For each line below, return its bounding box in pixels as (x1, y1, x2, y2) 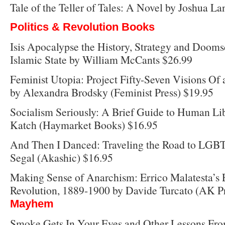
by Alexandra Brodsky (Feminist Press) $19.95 (10, 84, 213, 99)
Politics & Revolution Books (10, 20, 155, 33)
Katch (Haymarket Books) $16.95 (10, 117, 158, 132)
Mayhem (10, 197, 54, 210)
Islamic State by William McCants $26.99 (10, 52, 192, 67)
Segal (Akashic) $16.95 (10, 150, 113, 165)
